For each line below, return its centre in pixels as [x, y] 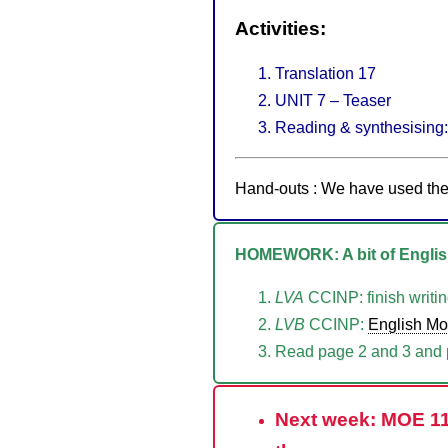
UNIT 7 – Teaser [333, 100]
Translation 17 [325, 73]
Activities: [280, 28]
